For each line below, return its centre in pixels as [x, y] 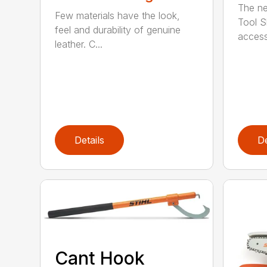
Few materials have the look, [118, 16]
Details [90, 140]
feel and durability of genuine [118, 30]
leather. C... [79, 44]
